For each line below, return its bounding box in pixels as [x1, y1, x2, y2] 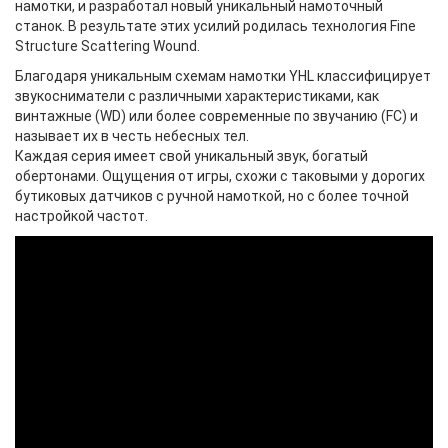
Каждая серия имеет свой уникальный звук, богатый [15, 148, 368, 164]
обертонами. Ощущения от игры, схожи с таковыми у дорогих [15, 168, 425, 184]
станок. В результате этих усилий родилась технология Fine [15, 18, 416, 34]
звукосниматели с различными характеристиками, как [15, 88, 379, 104]
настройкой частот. [15, 208, 148, 224]
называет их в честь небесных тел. [15, 128, 249, 144]
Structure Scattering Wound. [15, 38, 200, 54]
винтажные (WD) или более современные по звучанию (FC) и [15, 108, 418, 124]
